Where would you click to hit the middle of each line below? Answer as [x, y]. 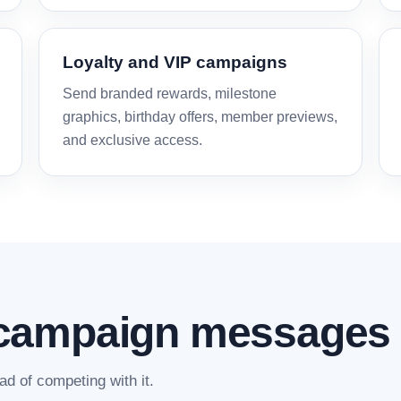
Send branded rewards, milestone [170, 94]
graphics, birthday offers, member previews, [200, 117]
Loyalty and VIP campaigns [175, 62]
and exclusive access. [133, 140]
